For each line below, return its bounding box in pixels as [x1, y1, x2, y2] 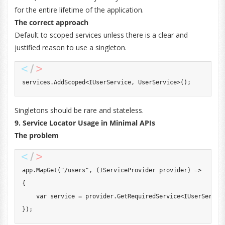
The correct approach [14, 18, 88, 27]
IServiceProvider [99, 167, 156, 174]
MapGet [36, 167, 57, 174]
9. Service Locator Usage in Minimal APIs [14, 118, 155, 128]
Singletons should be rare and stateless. [14, 105, 144, 115]
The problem [14, 131, 59, 140]
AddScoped [53, 79, 85, 86]
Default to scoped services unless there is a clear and [14, 30, 188, 40]
